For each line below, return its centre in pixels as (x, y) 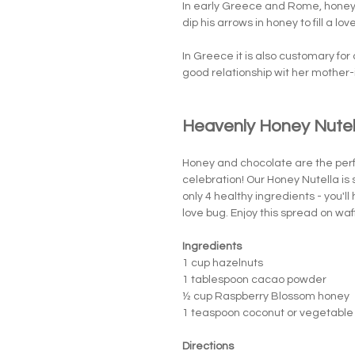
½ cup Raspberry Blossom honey (266, 297)
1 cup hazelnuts (223, 263)
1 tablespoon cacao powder (254, 280)
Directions (208, 347)
